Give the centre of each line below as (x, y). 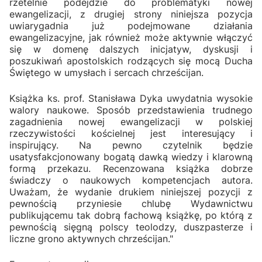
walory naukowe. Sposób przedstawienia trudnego (131, 110)
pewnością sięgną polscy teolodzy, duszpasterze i (131, 227)
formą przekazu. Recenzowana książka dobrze (131, 168)
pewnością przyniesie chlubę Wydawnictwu (131, 203)
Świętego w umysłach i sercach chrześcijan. (106, 72)
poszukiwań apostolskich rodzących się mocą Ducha (131, 61)
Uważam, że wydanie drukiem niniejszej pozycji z (131, 192)
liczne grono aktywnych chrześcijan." (91, 238)
